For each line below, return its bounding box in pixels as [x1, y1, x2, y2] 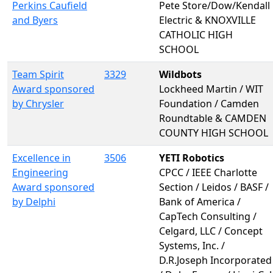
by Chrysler [12, 96, 64, 110]
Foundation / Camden [159, 96, 259, 110]
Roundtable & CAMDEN [159, 111, 266, 125]
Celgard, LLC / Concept [159, 224, 263, 238]
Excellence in [12, 151, 71, 165]
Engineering [12, 165, 68, 179]
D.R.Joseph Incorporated [159, 253, 272, 267]
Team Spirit [12, 67, 64, 81]
